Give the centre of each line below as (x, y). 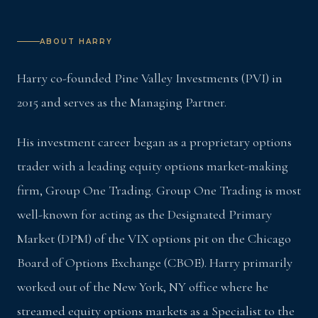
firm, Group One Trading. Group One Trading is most (159, 191)
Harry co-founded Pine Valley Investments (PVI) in (150, 78)
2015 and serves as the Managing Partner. (122, 102)
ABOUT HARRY (76, 42)
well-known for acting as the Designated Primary (144, 215)
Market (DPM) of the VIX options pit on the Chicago (154, 239)
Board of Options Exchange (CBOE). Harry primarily (155, 263)
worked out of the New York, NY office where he (143, 287)
